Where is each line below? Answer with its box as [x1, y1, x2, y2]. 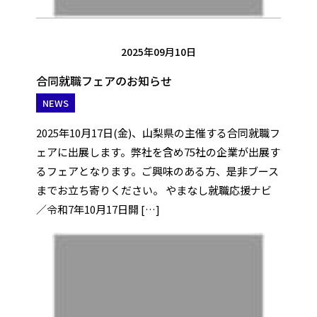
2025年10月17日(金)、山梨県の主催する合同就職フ [35, 125, 280, 140]
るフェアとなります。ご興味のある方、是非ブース [35, 163, 279, 178]
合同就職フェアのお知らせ [35, 72, 172, 89]
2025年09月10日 [121, 45, 196, 59]
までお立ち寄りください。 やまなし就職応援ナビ [35, 183, 272, 197]
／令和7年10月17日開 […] [35, 202, 160, 217]
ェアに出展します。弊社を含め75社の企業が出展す [35, 144, 280, 159]
